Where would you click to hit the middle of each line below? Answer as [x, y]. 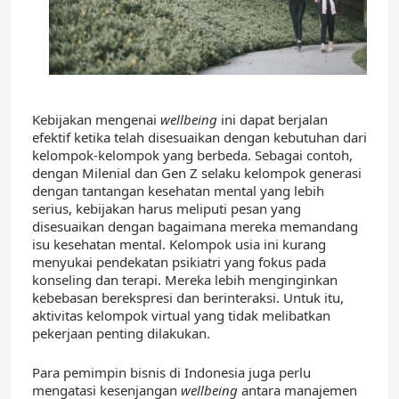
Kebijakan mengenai [96, 119]
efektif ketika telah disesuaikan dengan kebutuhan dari [199, 137]
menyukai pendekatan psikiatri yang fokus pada [179, 261]
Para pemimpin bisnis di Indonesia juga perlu [171, 372]
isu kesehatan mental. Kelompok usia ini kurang [179, 244]
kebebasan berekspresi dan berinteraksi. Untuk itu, [188, 297]
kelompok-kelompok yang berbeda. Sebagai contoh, [192, 155]
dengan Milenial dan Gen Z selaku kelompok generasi [197, 172]
